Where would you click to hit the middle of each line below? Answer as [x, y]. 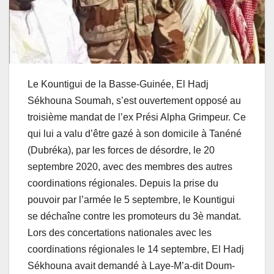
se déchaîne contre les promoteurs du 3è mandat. [134, 216]
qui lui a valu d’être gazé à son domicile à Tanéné [135, 133]
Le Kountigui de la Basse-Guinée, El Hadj [118, 84]
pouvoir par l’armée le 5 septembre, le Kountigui [131, 199]
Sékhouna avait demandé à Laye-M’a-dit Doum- [131, 265]
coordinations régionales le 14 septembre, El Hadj [136, 249]
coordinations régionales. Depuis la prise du [123, 183]
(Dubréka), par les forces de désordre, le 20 [121, 150]
